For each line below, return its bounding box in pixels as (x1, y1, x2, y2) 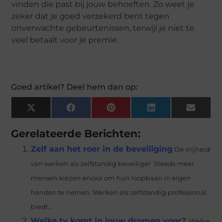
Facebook (74, 106, 118, 116)
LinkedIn (155, 106, 194, 116)
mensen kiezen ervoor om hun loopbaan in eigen (31, 174, 191, 182)
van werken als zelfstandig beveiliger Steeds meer (31, 160, 195, 167)
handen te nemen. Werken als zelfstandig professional (31, 189, 207, 196)
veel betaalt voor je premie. (11, 35, 119, 45)
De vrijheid (174, 146, 211, 153)
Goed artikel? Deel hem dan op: (11, 82, 138, 92)
